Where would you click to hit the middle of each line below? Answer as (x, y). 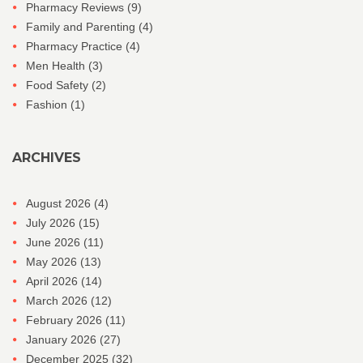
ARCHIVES (47, 158)
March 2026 (58, 301)
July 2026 (52, 223)
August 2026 (60, 204)
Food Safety (59, 85)
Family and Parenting (82, 27)
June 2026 (55, 243)
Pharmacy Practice (76, 47)
